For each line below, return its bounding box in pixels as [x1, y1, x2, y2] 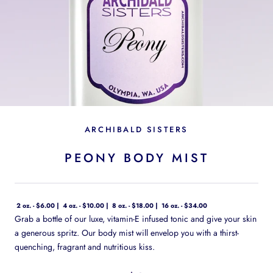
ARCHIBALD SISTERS [84, 123, 189, 135]
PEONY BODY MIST [64, 149, 209, 167]
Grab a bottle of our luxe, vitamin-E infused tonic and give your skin [15, 212, 257, 225]
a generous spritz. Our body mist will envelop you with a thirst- [15, 226, 239, 239]
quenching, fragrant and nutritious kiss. [15, 240, 157, 253]
